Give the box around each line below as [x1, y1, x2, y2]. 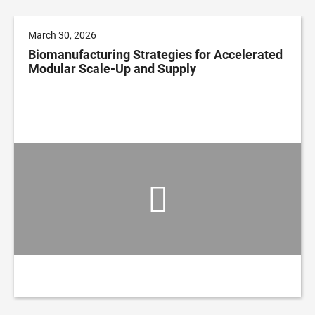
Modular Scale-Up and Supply [28, 60, 196, 76]
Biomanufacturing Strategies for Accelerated [28, 46, 283, 62]
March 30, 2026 [28, 29, 96, 41]
